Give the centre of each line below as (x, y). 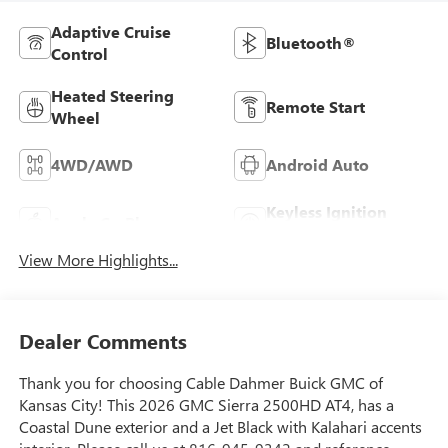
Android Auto (317, 164)
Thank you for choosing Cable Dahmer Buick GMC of (200, 383)
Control (79, 53)
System (293, 233)
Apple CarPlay (104, 222)
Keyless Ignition (326, 211)
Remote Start (315, 106)
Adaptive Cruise (110, 31)
